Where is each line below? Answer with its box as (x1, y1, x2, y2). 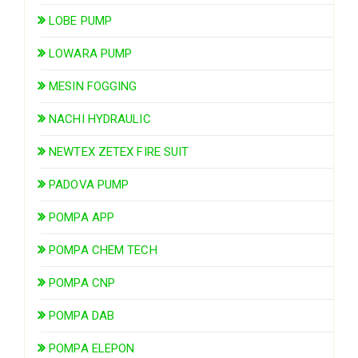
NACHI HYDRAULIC (49, 111, 151, 126)
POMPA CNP (49, 275, 116, 290)
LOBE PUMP (49, 13, 113, 28)
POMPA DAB (49, 308, 115, 323)
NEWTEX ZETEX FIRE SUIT (49, 144, 189, 159)
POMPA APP (49, 209, 115, 225)
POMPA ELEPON (49, 340, 135, 356)
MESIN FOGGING (49, 78, 137, 93)
